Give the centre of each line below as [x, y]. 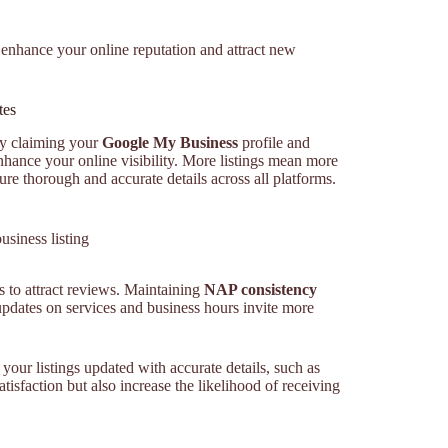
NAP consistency [260, 289]
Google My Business [170, 142]
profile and [274, 142]
